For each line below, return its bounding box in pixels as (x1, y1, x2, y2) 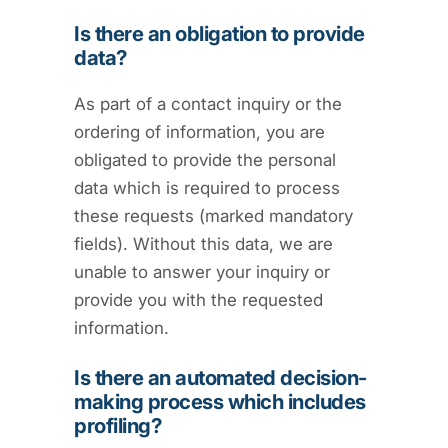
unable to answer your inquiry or (74, 261, 330, 282)
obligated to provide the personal (74, 149, 336, 170)
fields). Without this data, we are (74, 233, 333, 254)
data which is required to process (74, 177, 340, 198)
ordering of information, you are (74, 121, 325, 142)
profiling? (74, 412, 162, 438)
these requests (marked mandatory (74, 205, 353, 226)
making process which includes (74, 388, 366, 414)
